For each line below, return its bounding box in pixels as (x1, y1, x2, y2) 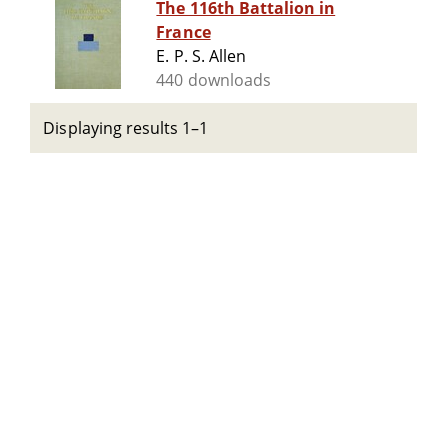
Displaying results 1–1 (43, 117, 209, 139)
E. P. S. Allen (156, 45, 246, 68)
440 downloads (156, 69, 271, 92)
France (156, 21, 211, 44)
